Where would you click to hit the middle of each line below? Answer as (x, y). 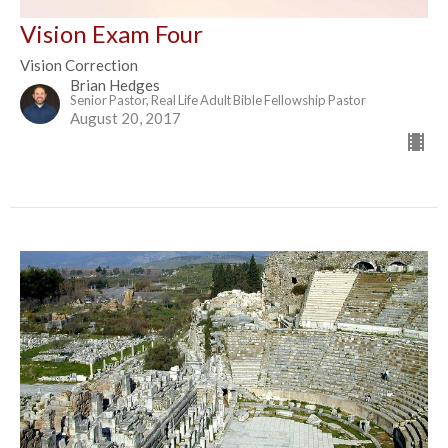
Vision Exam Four (111, 34)
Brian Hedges (115, 85)
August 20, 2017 (125, 118)
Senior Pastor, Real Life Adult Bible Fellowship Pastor (218, 100)
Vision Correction (79, 65)
